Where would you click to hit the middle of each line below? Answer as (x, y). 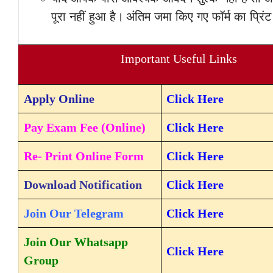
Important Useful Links (179, 59)
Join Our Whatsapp (76, 242)
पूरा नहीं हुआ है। (87, 17)
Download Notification (83, 185)
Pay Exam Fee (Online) (85, 128)
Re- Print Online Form (84, 156)
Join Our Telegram (74, 214)
